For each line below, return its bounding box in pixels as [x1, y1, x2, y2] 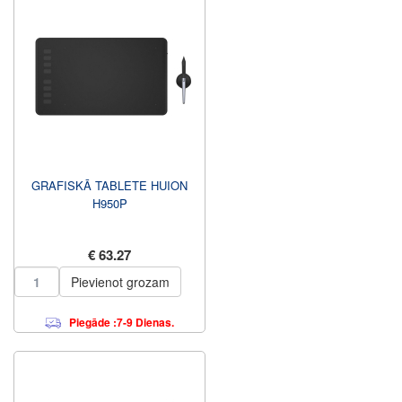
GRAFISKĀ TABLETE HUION [31, 177, 188, 194]
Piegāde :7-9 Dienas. [69, 314, 174, 330]
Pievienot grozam [71, 273, 170, 291]
